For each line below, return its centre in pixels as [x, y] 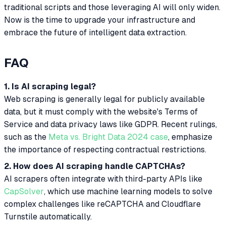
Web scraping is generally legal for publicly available [104, 99]
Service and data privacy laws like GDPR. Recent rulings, [110, 124]
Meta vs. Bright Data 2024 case [108, 137]
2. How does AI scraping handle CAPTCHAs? [95, 166]
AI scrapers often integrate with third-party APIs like [103, 179]
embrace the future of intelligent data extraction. [95, 32]
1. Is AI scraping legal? [50, 86]
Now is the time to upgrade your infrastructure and [100, 20]
